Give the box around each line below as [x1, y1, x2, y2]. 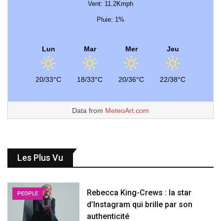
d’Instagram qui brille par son [87, 200, 193, 210]
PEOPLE [17, 190, 38, 197]
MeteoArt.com [105, 107, 149, 115]
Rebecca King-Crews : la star [87, 188, 192, 198]
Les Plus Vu [17, 152, 63, 163]
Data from [72, 107, 105, 115]
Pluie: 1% [97, 16, 124, 24]
